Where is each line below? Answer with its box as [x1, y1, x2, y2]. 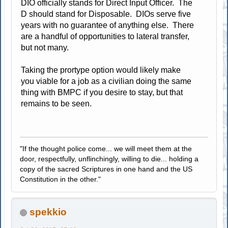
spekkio [30, 207, 67, 218]
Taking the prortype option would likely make [21, 66, 181, 75]
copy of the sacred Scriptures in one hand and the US [20, 165, 193, 174]
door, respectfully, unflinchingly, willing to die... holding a [20, 155, 199, 163]
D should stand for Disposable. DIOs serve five [21, 10, 191, 19]
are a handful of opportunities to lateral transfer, [21, 32, 190, 41]
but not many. [21, 43, 71, 52]
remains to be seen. [21, 99, 94, 108]
